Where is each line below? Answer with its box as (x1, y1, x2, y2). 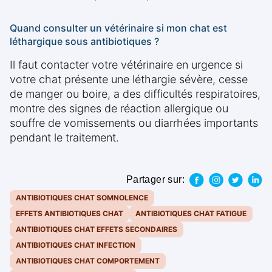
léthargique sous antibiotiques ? (10, 35, 159, 48)
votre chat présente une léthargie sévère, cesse (10, 73, 248, 86)
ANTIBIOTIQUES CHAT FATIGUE (135, 209, 246, 219)
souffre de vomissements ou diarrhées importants (10, 117, 258, 130)
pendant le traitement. (10, 131, 119, 144)
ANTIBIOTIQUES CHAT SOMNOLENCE (16, 193, 148, 203)
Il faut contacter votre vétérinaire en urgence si (10, 58, 243, 72)
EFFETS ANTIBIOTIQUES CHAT (16, 209, 123, 219)
